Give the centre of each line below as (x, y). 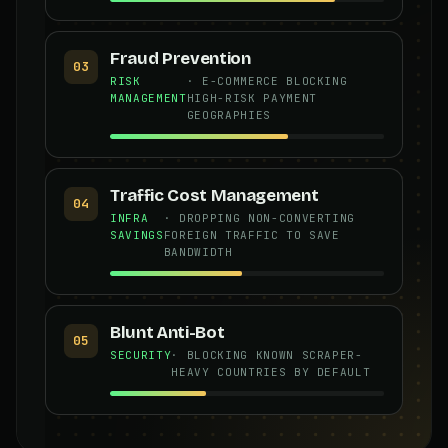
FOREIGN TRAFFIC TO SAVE (251, 234)
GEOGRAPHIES (228, 114)
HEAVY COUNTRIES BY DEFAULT (271, 371)
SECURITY (141, 354)
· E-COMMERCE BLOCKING (267, 80)
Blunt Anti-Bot (167, 332)
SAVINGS (137, 234)
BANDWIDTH (198, 251)
